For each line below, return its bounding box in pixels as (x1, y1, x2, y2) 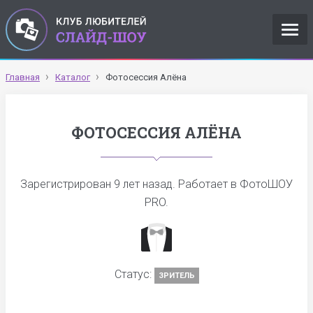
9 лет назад (114, 177, 173, 191)
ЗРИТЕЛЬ (158, 271, 195, 280)
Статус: (114, 268, 154, 281)
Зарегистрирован (20, 177, 114, 191)
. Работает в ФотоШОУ (173, 177, 293, 191)
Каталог (55, 72, 90, 82)
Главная (6, 72, 40, 82)
